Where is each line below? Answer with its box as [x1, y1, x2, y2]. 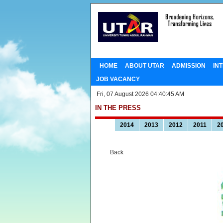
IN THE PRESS [95, 104, 141, 112]
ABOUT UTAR [124, 62, 164, 69]
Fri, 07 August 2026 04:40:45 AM [96, 90, 184, 98]
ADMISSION [171, 62, 206, 69]
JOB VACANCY [96, 75, 140, 83]
